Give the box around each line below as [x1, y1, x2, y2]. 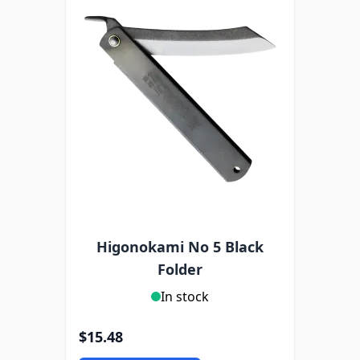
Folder [157, 260, 202, 279]
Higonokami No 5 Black [96, 237, 264, 256]
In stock [161, 288, 209, 305]
